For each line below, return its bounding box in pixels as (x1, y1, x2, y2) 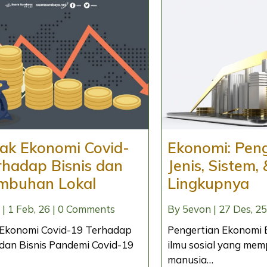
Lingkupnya (167, 173, 249, 193)
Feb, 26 (15, 202, 50, 215)
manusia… (167, 253, 213, 266)
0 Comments (57, 202, 115, 215)
